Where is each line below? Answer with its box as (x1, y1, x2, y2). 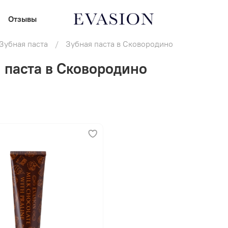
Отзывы (8, 13, 37, 24)
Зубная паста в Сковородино (65, 39, 173, 49)
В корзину (3, 199, 41, 210)
